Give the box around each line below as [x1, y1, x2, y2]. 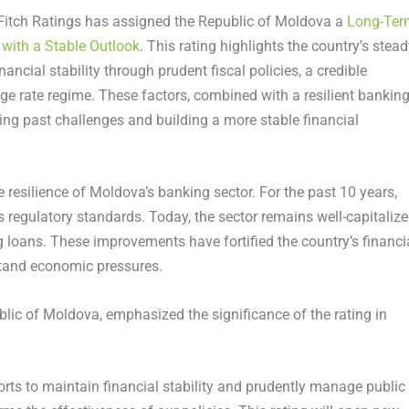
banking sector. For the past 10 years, [153, 184, 397, 202]
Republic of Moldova [197, 12, 331, 30]
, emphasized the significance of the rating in [99, 305, 387, 323]
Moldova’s [89, 184, 154, 202]
